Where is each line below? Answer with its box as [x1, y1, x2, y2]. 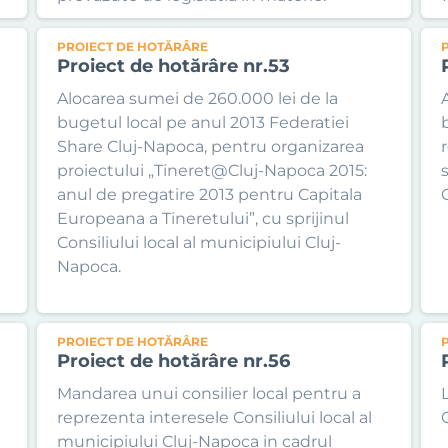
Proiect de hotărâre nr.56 [57, 350, 291, 372]
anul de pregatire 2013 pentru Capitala [57, 185, 363, 204]
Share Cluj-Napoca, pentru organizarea [57, 137, 365, 156]
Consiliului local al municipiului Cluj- [57, 233, 342, 252]
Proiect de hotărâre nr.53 [57, 55, 291, 77]
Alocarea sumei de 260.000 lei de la [57, 89, 339, 108]
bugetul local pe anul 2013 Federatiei [57, 113, 350, 132]
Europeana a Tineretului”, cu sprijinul [57, 209, 350, 228]
